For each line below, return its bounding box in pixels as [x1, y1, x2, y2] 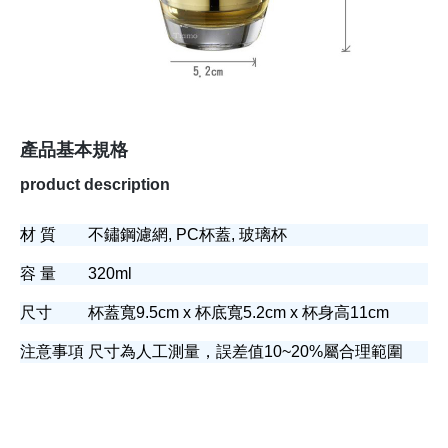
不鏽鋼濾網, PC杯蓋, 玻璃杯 [88, 226, 287, 243]
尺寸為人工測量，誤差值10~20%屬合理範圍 [88, 343, 403, 360]
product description [20, 176, 170, 193]
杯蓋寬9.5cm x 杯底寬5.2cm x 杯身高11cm [88, 304, 389, 321]
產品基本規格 [20, 140, 128, 160]
